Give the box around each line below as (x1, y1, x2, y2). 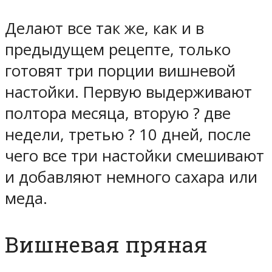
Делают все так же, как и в (5, 17, 204, 39)
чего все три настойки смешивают (5, 144, 264, 166)
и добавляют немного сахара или (5, 166, 257, 188)
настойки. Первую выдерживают (5, 81, 252, 103)
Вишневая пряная (5, 229, 208, 259)
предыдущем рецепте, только (5, 38, 231, 60)
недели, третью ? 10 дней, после (5, 123, 251, 145)
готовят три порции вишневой (5, 59, 236, 81)
